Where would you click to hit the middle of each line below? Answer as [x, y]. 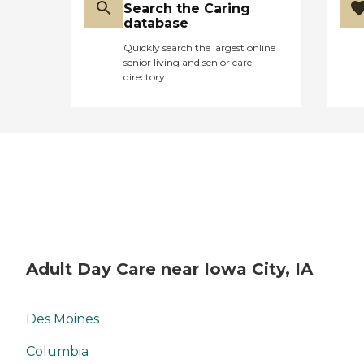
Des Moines [63, 319]
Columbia [57, 352]
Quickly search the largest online [199, 47]
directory [144, 76]
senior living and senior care [188, 62]
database [156, 23]
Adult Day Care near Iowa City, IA [169, 269]
